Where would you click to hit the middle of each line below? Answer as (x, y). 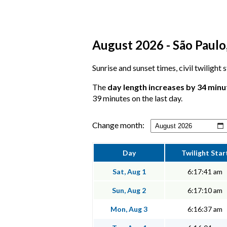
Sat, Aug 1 (129, 172)
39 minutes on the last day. (137, 98)
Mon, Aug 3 (129, 209)
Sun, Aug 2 (129, 191)
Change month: (118, 125)
